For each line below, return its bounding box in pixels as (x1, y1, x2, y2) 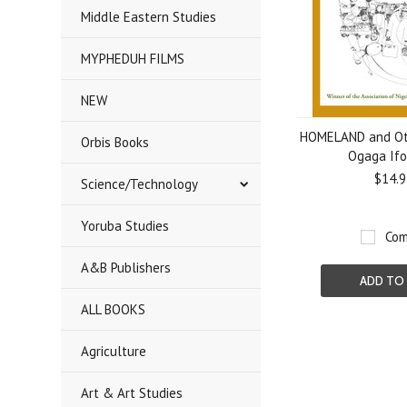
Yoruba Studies (81, 217, 170, 234)
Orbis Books (81, 134, 150, 151)
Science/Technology (81, 175, 199, 193)
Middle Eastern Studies (81, 8, 217, 25)
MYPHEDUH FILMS (81, 50, 185, 67)
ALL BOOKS (81, 301, 146, 318)
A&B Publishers (81, 259, 172, 276)
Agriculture (81, 342, 147, 360)
